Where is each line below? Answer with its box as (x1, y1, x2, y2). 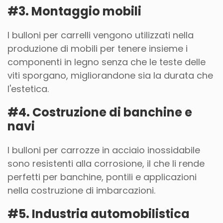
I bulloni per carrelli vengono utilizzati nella (7, 29, 194, 41)
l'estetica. (7, 83, 49, 95)
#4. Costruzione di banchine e (7, 104, 192, 120)
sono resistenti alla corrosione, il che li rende (7, 157, 205, 170)
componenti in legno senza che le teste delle (7, 56, 206, 68)
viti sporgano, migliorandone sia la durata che (7, 69, 213, 82)
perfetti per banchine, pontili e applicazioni (7, 171, 197, 183)
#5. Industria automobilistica (7, 206, 190, 222)
